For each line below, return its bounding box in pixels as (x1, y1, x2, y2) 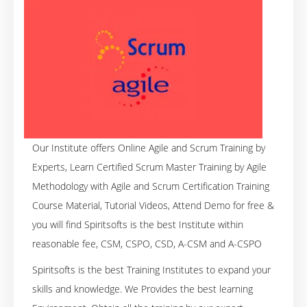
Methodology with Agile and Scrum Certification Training (32, 179, 269, 193)
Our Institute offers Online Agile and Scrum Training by (32, 140, 265, 154)
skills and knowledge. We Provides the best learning (32, 282, 253, 295)
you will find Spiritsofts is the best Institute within (32, 217, 243, 231)
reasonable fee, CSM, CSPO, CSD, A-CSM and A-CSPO (32, 236, 262, 250)
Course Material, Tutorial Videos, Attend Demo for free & (32, 198, 274, 212)
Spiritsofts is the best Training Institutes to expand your (32, 262, 271, 276)
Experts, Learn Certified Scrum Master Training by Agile (32, 160, 267, 173)
